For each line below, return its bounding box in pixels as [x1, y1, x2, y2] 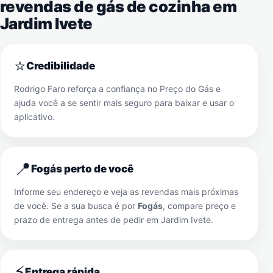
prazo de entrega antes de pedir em [14, 214, 161, 225]
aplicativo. [14, 112, 55, 122]
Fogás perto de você [31, 163, 133, 175]
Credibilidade [26, 60, 95, 72]
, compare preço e [163, 200, 236, 211]
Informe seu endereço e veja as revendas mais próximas [14, 186, 238, 197]
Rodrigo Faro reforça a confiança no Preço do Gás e [14, 83, 221, 94]
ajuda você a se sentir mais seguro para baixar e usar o [14, 97, 234, 108]
